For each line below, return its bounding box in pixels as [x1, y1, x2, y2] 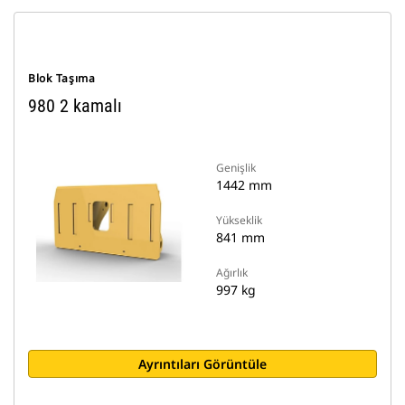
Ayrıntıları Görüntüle [138, 355, 267, 372]
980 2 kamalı [28, 95, 122, 117]
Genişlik [216, 160, 256, 175]
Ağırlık [216, 265, 248, 280]
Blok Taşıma [28, 71, 96, 86]
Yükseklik [216, 212, 262, 228]
